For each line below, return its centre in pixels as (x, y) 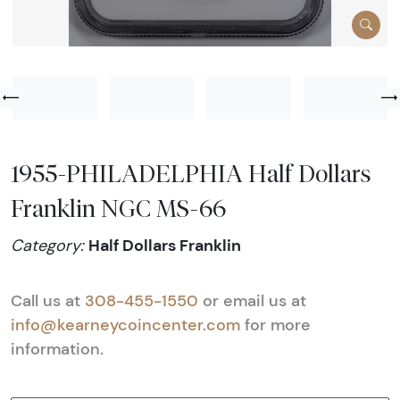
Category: (50, 245)
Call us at (48, 301)
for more (278, 325)
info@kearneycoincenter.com (128, 325)
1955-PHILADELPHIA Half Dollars (191, 173)
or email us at (254, 301)
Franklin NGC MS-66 (118, 208)
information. (57, 350)
